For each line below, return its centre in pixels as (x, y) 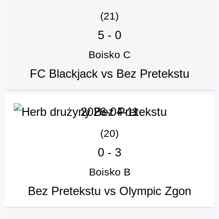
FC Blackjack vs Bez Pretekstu (109, 74)
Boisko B (109, 172)
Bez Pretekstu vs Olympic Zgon (109, 191)
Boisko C (109, 55)
